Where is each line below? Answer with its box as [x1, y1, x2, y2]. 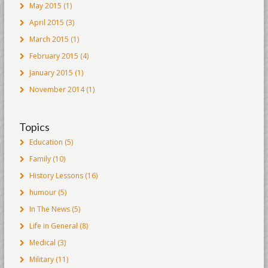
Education [29, 137, 63, 147]
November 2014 [29, 84, 84, 95]
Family [29, 154, 51, 164]
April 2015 [29, 17, 64, 28]
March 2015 [29, 34, 69, 44]
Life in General [29, 221, 78, 231]
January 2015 [29, 68, 73, 78]
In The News [29, 204, 70, 214]
